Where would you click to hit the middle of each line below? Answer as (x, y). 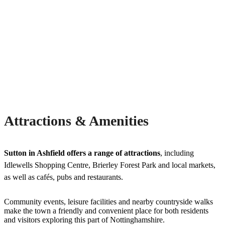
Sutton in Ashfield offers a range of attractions (82, 153)
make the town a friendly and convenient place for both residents (106, 211)
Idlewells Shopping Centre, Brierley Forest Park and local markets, (110, 165)
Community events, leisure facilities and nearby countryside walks (108, 202)
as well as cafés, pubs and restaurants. (64, 177)
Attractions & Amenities (76, 121)
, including (177, 153)
